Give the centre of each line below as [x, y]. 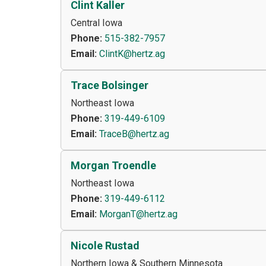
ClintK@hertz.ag [132, 54]
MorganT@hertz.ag [138, 214]
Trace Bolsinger [110, 85]
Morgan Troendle [113, 166]
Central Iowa [96, 23]
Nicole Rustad [105, 246]
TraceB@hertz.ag [134, 134]
